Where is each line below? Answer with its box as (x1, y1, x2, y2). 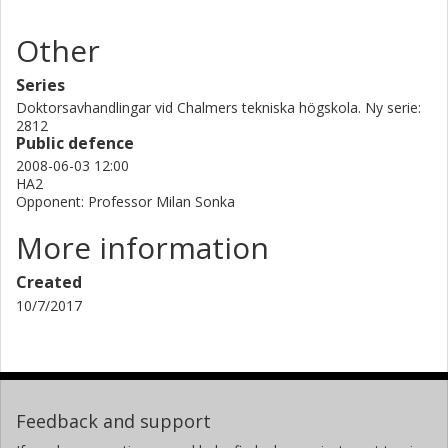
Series (16, 73, 65, 96)
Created (16, 270, 82, 293)
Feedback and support (16, 408, 211, 433)
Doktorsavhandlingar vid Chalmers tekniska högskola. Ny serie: (16, 97, 421, 117)
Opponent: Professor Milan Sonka (16, 191, 235, 211)
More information (16, 226, 269, 268)
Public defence (16, 131, 134, 154)
